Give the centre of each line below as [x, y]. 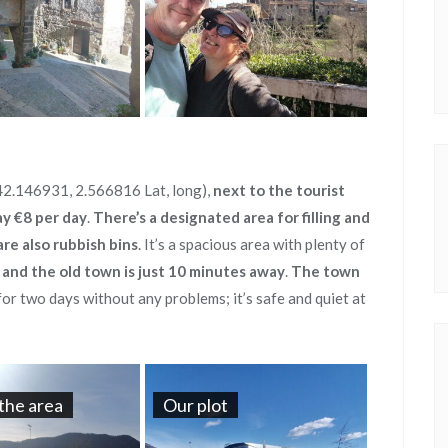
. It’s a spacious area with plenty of [251, 244]
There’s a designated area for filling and [231, 217]
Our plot [195, 405]
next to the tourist [279, 190]
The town [325, 271]
